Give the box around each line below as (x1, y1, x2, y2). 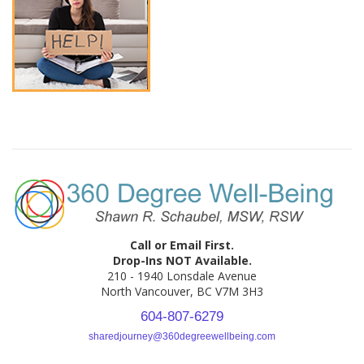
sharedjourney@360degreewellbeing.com (89, 331, 275, 343)
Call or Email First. (130, 237, 234, 253)
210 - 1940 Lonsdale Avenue (107, 268, 257, 284)
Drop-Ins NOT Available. (112, 253, 252, 269)
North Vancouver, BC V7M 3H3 (101, 284, 263, 300)
